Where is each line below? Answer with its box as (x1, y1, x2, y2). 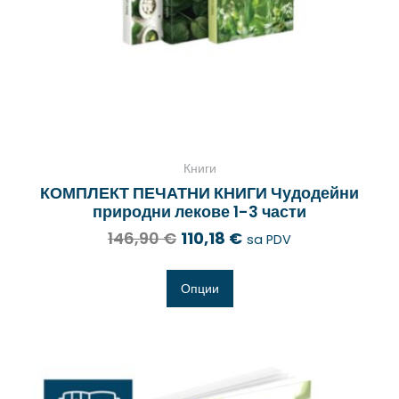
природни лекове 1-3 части (93, 199, 306, 223)
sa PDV (247, 230, 291, 248)
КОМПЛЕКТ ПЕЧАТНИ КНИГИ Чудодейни (40, 181, 359, 204)
